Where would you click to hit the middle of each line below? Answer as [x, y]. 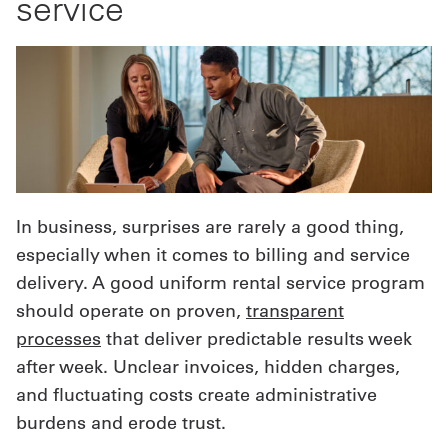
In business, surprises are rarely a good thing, [210, 227]
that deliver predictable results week [256, 339]
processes [58, 339]
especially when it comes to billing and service [213, 255]
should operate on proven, [131, 311]
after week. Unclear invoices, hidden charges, [208, 367]
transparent [295, 311]
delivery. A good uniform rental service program [220, 283]
